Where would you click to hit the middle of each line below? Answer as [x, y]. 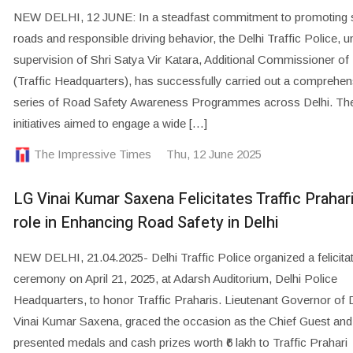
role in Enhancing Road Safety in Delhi [145, 223]
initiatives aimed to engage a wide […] [110, 123]
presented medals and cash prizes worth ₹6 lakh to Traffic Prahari [180, 343]
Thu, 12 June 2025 [214, 154]
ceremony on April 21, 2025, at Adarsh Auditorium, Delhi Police [175, 279]
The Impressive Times [92, 154]
